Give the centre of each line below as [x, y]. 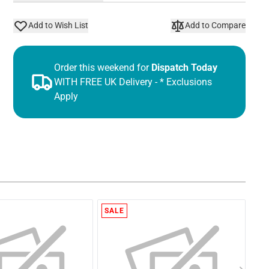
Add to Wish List [58, 26]
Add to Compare [215, 26]
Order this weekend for [101, 67]
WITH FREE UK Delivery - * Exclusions [133, 82]
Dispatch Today [184, 67]
